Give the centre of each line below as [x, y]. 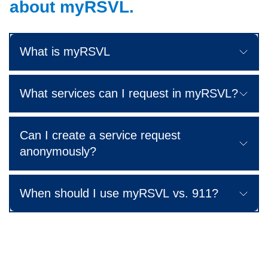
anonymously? [58, 152]
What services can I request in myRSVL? [129, 94]
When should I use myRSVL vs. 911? [119, 194]
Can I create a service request [100, 135]
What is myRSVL [65, 52]
